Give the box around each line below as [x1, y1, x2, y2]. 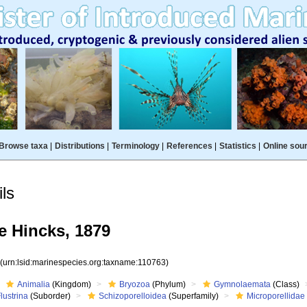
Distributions [54, 141, 105, 151]
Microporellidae [247, 291, 306, 301]
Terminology [111, 141, 160, 151]
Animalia [17, 280, 51, 289]
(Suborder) [28, 291, 71, 301]
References [166, 141, 212, 151]
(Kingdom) [50, 280, 92, 289]
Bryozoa [119, 280, 151, 289]
